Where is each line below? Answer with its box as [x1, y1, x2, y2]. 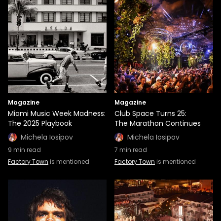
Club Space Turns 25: [114, 109, 186, 118]
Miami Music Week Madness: [8, 109, 106, 118]
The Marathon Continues [114, 118, 201, 128]
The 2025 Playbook [8, 118, 72, 128]
